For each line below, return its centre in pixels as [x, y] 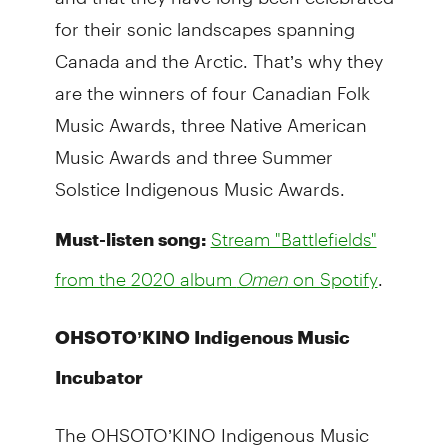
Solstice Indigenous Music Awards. [199, 180]
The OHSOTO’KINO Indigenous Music [211, 426]
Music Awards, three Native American [210, 116]
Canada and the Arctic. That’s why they [218, 52]
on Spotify [332, 278]
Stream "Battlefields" [293, 238]
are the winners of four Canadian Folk [212, 84]
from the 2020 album [145, 278]
